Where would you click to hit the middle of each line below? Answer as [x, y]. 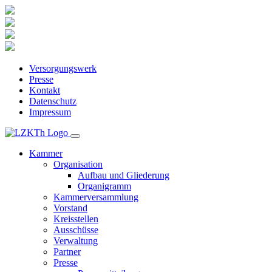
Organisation [78, 164]
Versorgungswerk [63, 68]
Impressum [50, 112]
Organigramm [104, 186]
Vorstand [70, 208]
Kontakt [45, 90]
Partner [67, 252]
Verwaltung [76, 241]
